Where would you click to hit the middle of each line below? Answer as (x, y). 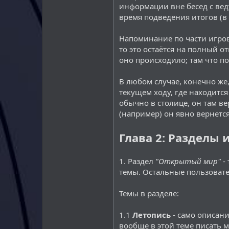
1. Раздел (137, 161)
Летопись (152, 215)
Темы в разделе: (149, 193)
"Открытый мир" (188, 161)
